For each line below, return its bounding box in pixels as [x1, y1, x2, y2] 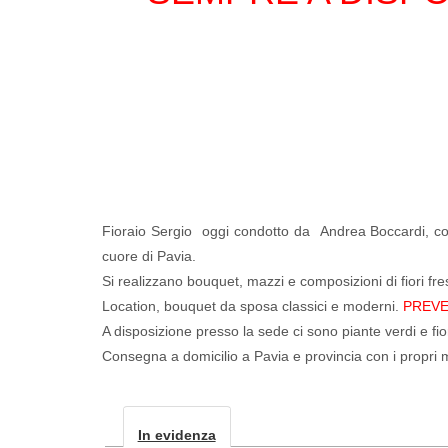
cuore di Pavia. [102, 248, 196, 264]
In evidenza [137, 426, 216, 443]
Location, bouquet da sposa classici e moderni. [102, 298, 403, 314]
